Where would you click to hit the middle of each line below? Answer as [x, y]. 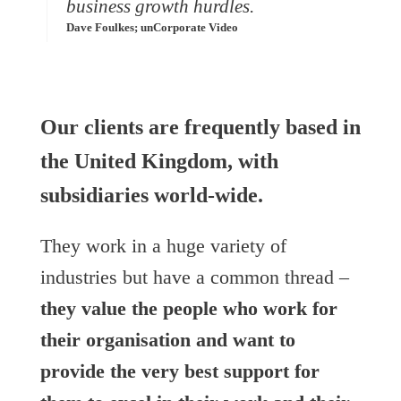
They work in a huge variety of [163, 245]
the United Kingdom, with [159, 162]
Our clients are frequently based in [200, 128]
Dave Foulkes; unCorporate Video [153, 28]
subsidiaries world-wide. [151, 196]
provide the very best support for [179, 371]
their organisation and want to [167, 339]
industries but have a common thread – [194, 277]
